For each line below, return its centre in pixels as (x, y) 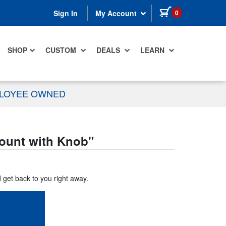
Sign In (66, 13)
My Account (117, 13)
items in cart (203, 11)
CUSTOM (62, 50)
